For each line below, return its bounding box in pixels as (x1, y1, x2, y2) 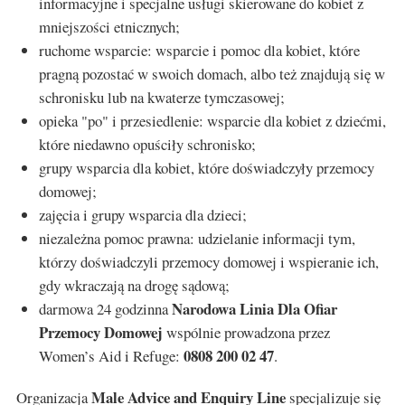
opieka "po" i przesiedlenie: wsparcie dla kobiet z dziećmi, (39, 110, 386, 132)
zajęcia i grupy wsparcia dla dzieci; (39, 204, 247, 226)
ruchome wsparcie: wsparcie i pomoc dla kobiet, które (39, 40, 360, 61)
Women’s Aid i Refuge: (39, 345, 184, 367)
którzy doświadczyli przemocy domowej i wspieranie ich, (39, 251, 379, 273)
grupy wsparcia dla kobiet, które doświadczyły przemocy (39, 157, 374, 179)
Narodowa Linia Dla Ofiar (172, 297, 337, 321)
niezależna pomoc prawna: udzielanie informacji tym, (39, 228, 355, 250)
